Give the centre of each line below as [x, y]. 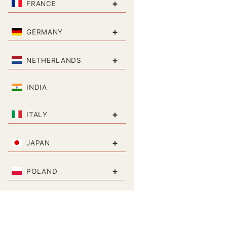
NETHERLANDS [54, 60]
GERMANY [45, 32]
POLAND [42, 171]
